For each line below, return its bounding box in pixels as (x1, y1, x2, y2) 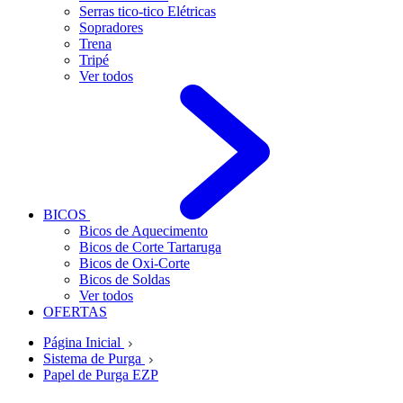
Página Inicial (43, 335, 124, 350)
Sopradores (79, 20, 143, 35)
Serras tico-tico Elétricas (79, 4, 216, 19)
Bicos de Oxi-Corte (79, 255, 190, 271)
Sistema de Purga (43, 351, 145, 366)
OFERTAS (43, 304, 107, 319)
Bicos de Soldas (79, 272, 170, 287)
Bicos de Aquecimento (79, 223, 208, 238)
